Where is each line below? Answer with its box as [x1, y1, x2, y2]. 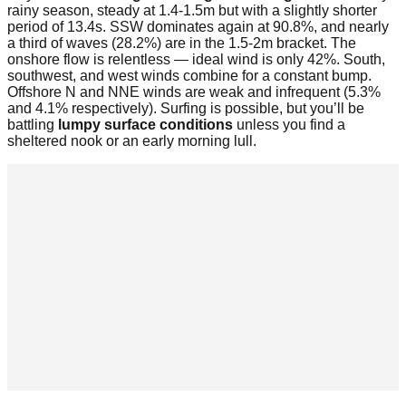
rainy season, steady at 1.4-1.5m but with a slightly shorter [7, 3, 377, 18]
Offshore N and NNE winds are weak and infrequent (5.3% [7, 84, 381, 100]
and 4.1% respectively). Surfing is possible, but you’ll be [7, 101, 364, 116]
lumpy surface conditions [58, 117, 233, 132]
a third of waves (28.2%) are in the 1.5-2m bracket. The [7, 35, 356, 51]
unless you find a [233, 117, 345, 132]
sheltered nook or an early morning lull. [7, 133, 256, 149]
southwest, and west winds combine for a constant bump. [7, 68, 372, 83]
